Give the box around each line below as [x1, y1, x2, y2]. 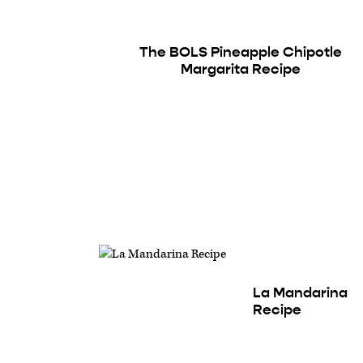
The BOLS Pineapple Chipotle [139, 43, 343, 61]
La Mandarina [253, 283, 348, 301]
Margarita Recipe [181, 60, 301, 78]
